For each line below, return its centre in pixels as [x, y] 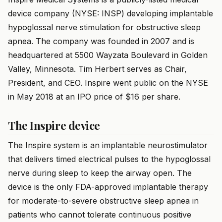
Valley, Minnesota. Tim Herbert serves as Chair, [97, 69]
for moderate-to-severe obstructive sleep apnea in [103, 201]
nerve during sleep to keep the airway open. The [100, 173]
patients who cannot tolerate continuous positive [100, 215]
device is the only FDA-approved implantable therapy [108, 187]
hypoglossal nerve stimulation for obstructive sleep [104, 28]
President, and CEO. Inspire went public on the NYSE [108, 83]
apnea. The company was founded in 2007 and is [101, 41]
